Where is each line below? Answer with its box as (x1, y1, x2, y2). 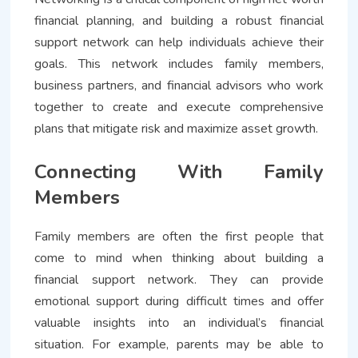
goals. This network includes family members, (34, 54, 324, 73)
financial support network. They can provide (34, 270, 324, 288)
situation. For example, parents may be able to (34, 335, 324, 353)
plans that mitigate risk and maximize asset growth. (34, 119, 319, 137)
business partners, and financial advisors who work (34, 76, 324, 94)
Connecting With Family (34, 158, 324, 185)
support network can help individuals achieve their (34, 33, 324, 51)
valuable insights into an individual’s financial (34, 313, 324, 332)
